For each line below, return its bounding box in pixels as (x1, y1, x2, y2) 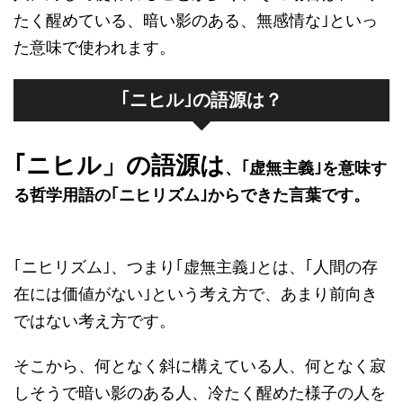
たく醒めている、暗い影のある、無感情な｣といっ (13, 11, 378, 30)
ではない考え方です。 (13, 311, 175, 330)
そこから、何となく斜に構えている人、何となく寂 (13, 356, 386, 375)
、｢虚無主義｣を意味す (225, 158, 387, 177)
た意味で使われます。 (13, 38, 175, 57)
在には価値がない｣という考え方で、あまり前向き (13, 284, 378, 303)
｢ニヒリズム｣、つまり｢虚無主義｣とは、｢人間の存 (13, 257, 378, 276)
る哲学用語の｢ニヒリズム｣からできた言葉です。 (13, 185, 370, 204)
